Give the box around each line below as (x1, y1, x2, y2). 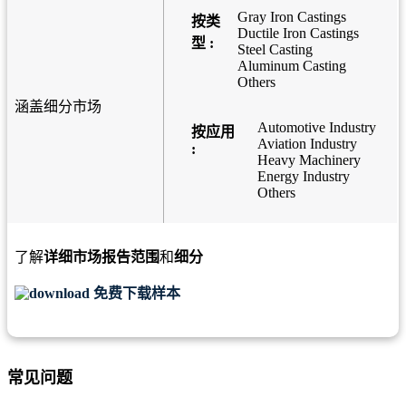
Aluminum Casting (237, 58, 346, 74)
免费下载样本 (90, 285, 180, 302)
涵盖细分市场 (14, 99, 101, 115)
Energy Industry (256, 169, 350, 185)
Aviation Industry (256, 136, 357, 152)
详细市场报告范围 (43, 249, 159, 266)
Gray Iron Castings (237, 9, 346, 25)
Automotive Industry (256, 120, 376, 136)
